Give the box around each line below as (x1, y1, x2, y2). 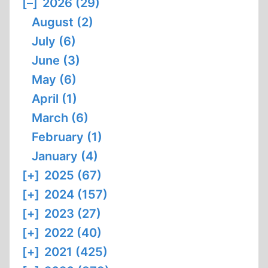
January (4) (32, 149, 98, 163)
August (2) (32, 15, 93, 29)
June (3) (32, 53, 80, 68)
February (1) (32, 130, 102, 144)
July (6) (32, 34, 76, 48)
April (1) (32, 92, 77, 106)
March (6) (32, 111, 89, 125)
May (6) (32, 72, 77, 87)
